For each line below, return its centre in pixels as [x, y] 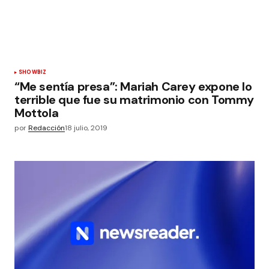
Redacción [47, 128]
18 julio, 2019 [86, 128]
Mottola [37, 113]
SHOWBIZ [33, 72]
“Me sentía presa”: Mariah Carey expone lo [133, 86]
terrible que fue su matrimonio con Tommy [134, 100]
